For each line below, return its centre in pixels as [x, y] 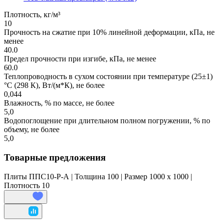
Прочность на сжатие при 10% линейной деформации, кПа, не [109, 32]
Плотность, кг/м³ [32, 15]
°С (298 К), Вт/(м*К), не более [54, 85]
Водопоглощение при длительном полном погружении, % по [107, 121]
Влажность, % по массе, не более [59, 103]
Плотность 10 [27, 185]
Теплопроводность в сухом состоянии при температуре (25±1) [108, 77]
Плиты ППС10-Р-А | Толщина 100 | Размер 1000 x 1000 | [98, 176]
